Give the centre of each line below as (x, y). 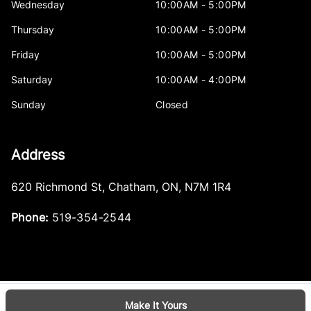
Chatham (132, 187)
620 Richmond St (57, 187)
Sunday (28, 105)
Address (38, 155)
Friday (25, 55)
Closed (172, 105)
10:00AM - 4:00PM (201, 80)
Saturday (32, 80)
